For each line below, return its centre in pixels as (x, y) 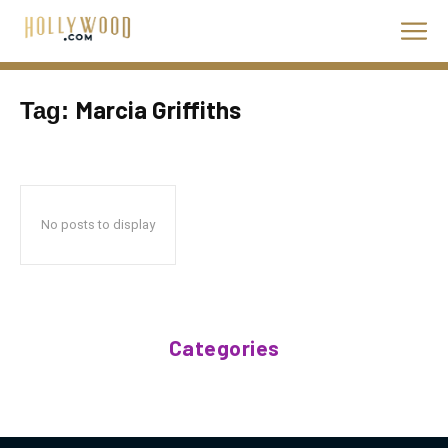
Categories (224, 347)
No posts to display (98, 224)
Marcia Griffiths (158, 109)
